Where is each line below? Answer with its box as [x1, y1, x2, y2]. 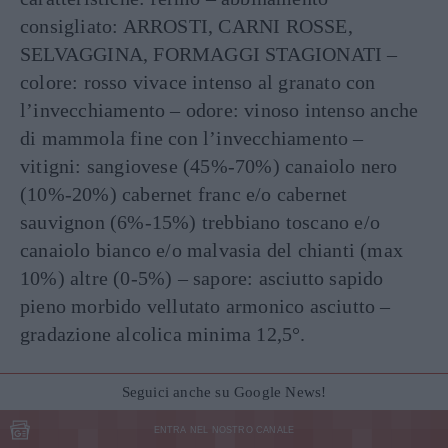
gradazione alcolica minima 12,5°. [20, 323, 306, 345]
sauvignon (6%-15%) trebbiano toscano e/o [20, 211, 381, 233]
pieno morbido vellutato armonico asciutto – [20, 295, 391, 317]
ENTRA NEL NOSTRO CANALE [153, 425, 295, 435]
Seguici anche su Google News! [121, 383, 327, 400]
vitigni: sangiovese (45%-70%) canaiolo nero [20, 155, 398, 177]
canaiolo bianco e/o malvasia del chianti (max [20, 239, 404, 261]
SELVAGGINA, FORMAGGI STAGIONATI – [20, 43, 398, 65]
